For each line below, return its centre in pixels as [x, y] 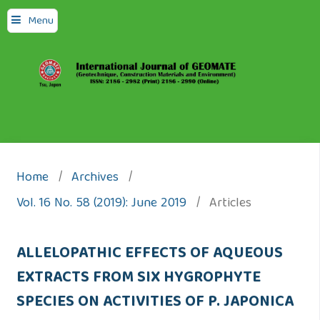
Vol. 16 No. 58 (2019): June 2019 [101, 204]
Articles [230, 204]
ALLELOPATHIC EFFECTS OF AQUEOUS [149, 255]
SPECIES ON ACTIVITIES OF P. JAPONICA [155, 303]
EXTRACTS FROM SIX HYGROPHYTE [138, 279]
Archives [95, 179]
